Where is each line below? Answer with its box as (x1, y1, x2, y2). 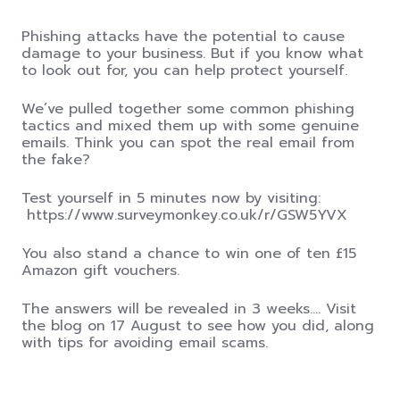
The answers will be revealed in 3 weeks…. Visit (21, 298, 356, 321)
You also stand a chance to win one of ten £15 (21, 243, 356, 265)
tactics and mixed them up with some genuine (21, 115, 359, 137)
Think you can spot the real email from (74, 132, 354, 154)
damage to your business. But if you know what (21, 43, 363, 65)
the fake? (21, 149, 90, 171)
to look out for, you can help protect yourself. (21, 60, 347, 82)
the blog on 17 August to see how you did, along (21, 315, 374, 337)
